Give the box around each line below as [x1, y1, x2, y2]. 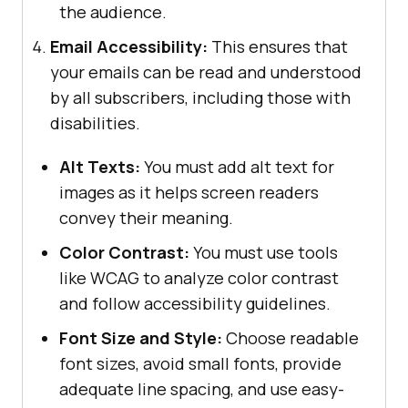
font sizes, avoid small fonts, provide [59, 352, 342, 374]
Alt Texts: [59, 155, 140, 178]
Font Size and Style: [59, 326, 222, 349]
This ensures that [208, 35, 348, 57]
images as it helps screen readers [59, 180, 319, 203]
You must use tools [189, 240, 338, 263]
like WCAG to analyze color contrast [59, 266, 339, 289]
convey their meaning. [59, 206, 233, 229]
